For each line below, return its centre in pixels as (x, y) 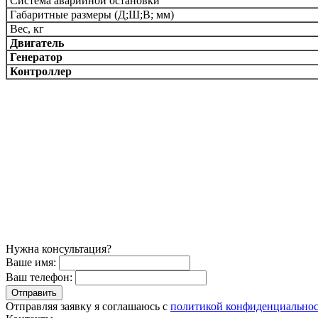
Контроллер (41, 71)
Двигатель (37, 43)
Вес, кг (26, 28)
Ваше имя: (31, 262)
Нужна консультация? (59, 248)
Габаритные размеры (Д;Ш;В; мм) (92, 14)
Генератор (36, 57)
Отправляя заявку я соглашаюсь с (88, 306)
